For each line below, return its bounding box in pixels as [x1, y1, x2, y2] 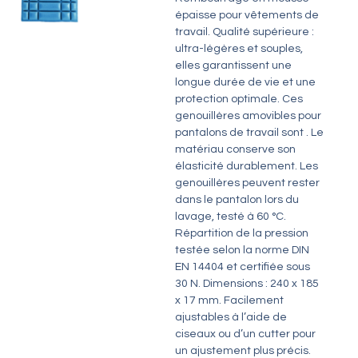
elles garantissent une [174, 60, 292, 72]
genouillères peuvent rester [174, 177, 320, 189]
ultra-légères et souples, [174, 43, 303, 55]
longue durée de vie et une [174, 77, 316, 89]
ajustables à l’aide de [174, 312, 287, 324]
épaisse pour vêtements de [174, 10, 319, 22]
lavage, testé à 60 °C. [174, 211, 286, 223]
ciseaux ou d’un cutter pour [174, 328, 316, 340]
